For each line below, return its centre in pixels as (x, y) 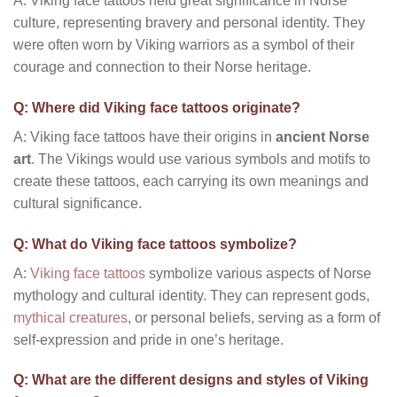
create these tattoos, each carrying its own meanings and (191, 181)
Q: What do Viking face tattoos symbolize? (155, 244)
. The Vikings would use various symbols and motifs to (201, 159)
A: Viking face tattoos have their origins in (144, 136)
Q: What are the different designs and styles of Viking (191, 380)
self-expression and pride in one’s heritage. (148, 339)
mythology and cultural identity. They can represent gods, (191, 295)
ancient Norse (323, 136)
